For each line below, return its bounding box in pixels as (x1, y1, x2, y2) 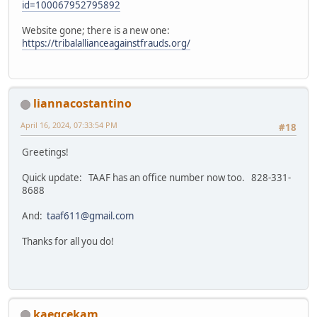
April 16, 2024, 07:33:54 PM (21, 120, 117, 131)
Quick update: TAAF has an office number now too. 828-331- (22, 171, 291, 184)
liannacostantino (33, 96, 132, 112)
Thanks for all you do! (22, 234, 114, 248)
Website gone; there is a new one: (22, 23, 170, 37)
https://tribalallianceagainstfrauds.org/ (22, 36, 190, 50)
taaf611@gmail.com (47, 209, 134, 222)
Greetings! (22, 145, 69, 158)
